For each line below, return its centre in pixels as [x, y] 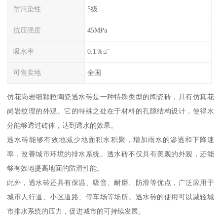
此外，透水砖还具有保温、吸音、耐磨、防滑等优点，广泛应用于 [110, 182]
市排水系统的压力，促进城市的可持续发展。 [76, 211]
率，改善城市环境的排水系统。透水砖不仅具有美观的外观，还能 [110, 154]
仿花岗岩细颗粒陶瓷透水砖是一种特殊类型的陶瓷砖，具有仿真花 [110, 96]
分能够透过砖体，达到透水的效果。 [62, 125]
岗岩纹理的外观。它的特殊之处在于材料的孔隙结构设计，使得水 [110, 111]
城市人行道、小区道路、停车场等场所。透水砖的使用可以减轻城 [110, 197]
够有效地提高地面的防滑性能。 [55, 168]
